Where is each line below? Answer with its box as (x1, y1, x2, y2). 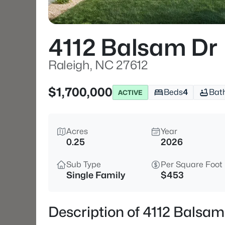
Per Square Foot (161, 160, 222, 169)
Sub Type (66, 160, 101, 169)
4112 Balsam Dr (48, 34, 217, 61)
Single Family (66, 170, 125, 180)
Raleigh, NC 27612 (48, 58, 148, 72)
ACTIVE (118, 88, 143, 96)
